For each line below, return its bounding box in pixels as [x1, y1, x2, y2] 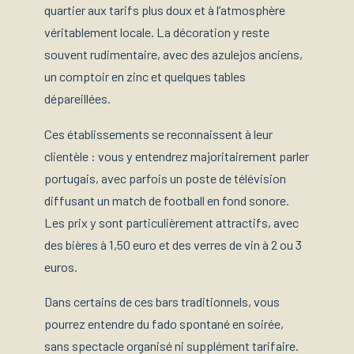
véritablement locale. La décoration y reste [44, 24, 269, 40]
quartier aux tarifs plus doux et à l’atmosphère [44, 2, 285, 18]
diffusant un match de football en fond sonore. [44, 192, 289, 208]
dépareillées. [44, 91, 111, 107]
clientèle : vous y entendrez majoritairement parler [44, 148, 309, 164]
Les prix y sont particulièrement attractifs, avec [44, 214, 299, 230]
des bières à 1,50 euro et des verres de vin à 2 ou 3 [44, 236, 302, 252]
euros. [44, 258, 77, 274]
